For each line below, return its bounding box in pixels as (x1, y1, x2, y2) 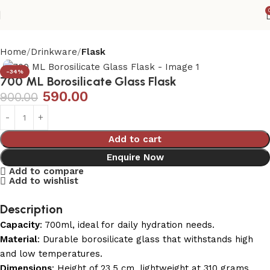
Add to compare (8, 166, 84, 177)
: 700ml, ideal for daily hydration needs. (40, 219, 215, 230)
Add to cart (108, 134, 162, 145)
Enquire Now (106, 152, 164, 163)
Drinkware (31, 46, 77, 57)
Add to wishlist (8, 175, 78, 187)
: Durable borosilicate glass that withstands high (37, 233, 253, 245)
